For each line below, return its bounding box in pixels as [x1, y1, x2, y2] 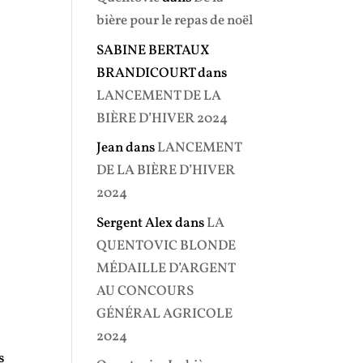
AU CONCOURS [96, 281, 194, 301]
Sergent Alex [96, 213, 173, 233]
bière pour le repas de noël [96, 11, 254, 30]
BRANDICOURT [96, 63, 196, 83]
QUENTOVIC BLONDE [96, 236, 237, 255]
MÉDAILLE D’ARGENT [96, 258, 236, 278]
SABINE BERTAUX [96, 41, 211, 60]
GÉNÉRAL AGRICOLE [96, 304, 233, 323]
